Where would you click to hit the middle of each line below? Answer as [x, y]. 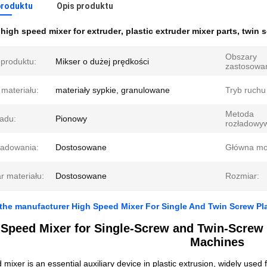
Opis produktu [85, 6]
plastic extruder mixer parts [181, 31]
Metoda [240, 114]
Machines [217, 242]
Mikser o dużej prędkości [102, 61]
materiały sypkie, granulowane [113, 90]
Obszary [241, 57]
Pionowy [71, 119]
